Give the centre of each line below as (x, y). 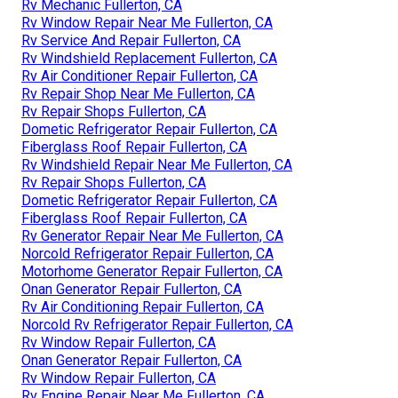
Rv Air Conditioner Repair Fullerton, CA (139, 76)
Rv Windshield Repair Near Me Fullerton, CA (157, 164)
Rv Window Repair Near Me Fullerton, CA (147, 22)
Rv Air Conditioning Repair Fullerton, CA (143, 306)
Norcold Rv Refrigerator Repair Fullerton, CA (157, 324)
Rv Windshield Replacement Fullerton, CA (149, 58)
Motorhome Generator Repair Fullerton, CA (152, 271)
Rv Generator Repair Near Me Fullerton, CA (152, 235)
